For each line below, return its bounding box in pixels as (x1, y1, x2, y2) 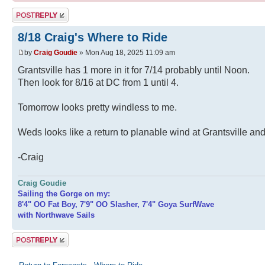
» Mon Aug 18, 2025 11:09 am (77, 48, 175, 57)
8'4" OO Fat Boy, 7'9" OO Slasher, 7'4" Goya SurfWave (18, 199, 214, 209)
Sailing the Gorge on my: (18, 189, 110, 198)
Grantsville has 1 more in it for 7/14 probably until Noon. (18, 65, 250, 76)
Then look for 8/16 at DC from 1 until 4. (18, 77, 179, 88)
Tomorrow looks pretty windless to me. (18, 102, 177, 113)
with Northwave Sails (18, 210, 95, 219)
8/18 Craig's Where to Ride (18, 30, 167, 44)
